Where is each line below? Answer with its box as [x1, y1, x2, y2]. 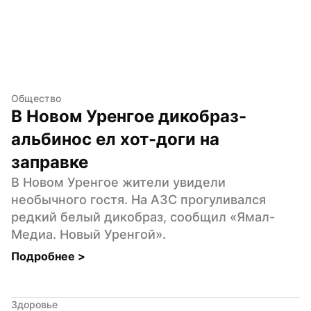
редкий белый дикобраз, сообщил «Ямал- [11, 209, 275, 224]
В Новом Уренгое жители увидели [11, 174, 226, 190]
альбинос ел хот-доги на [11, 128, 219, 149]
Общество [11, 92, 61, 104]
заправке [11, 151, 88, 172]
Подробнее [11, 249, 78, 263]
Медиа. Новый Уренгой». [11, 226, 166, 242]
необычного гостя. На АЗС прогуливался [11, 192, 266, 207]
